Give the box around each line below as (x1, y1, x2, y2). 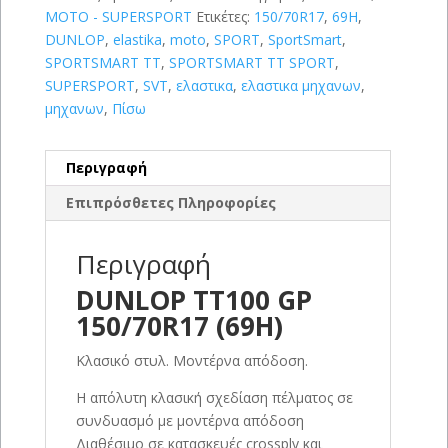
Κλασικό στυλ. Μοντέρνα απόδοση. (75, 351, 308, 371)
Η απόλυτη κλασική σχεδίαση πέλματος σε (75, 388, 353, 408)
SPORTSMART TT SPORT (168, 53, 335, 73)
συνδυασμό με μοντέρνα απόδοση (75, 411, 304, 431)
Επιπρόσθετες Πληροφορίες (65, 193, 276, 213)
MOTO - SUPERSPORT (44, 7, 192, 27)
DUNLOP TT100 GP (75, 282, 312, 319)
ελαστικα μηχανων (240, 76, 361, 96)
